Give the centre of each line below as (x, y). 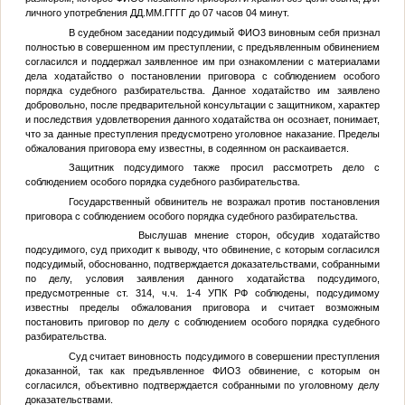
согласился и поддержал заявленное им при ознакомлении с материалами (202, 61)
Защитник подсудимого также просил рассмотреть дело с (224, 168)
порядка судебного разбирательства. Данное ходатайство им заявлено (202, 90)
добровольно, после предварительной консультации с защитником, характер (202, 104)
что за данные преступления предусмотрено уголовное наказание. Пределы (202, 133)
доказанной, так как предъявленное (118, 370)
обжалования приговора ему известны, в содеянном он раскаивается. (187, 148)
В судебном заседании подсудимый (153, 32)
